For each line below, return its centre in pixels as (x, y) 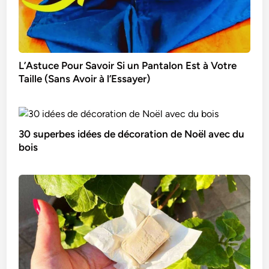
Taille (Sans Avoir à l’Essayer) (85, 78)
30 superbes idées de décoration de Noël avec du (132, 134)
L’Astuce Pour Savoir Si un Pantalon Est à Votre (128, 65)
